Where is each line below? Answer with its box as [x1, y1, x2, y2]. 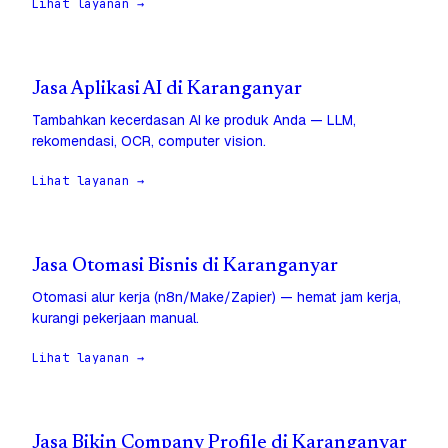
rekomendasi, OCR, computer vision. [32, 132, 266, 151]
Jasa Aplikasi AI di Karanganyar [32, 80, 302, 100]
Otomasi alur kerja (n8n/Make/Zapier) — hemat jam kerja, [32, 288, 401, 307]
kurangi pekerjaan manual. [32, 309, 199, 328]
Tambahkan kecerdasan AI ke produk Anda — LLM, [32, 111, 356, 130]
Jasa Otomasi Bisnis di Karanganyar [32, 257, 338, 277]
